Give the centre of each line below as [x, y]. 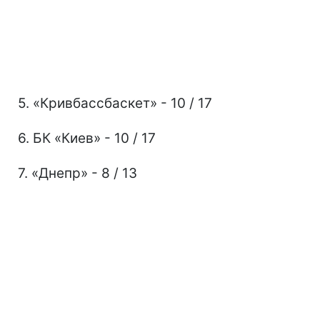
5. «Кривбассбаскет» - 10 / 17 [115, 103]
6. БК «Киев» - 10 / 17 [87, 138]
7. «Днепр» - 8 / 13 [77, 173]
